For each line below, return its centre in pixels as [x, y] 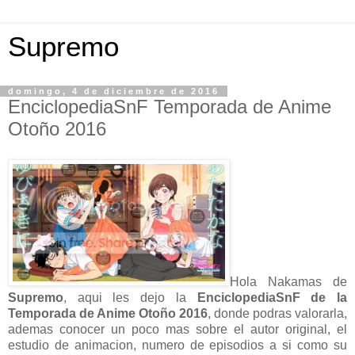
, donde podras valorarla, [277, 313]
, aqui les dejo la [130, 297]
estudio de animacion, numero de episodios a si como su [177, 345]
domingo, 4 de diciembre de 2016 [114, 91]
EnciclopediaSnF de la [272, 297]
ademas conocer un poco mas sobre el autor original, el [177, 329]
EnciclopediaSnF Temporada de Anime [170, 107]
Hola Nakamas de [288, 281]
